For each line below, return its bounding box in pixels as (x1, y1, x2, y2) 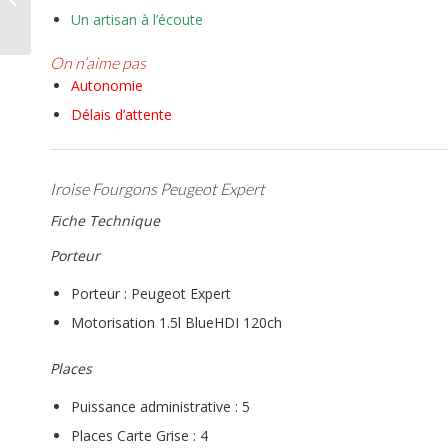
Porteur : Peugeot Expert (71, 283, 231, 303)
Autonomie (71, 75, 143, 95)
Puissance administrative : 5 (71, 396, 250, 416)
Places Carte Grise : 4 (71, 425, 208, 445)
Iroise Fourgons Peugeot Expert (50, 178, 265, 198)
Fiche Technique (50, 210, 164, 230)
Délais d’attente (71, 104, 172, 124)
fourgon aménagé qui (35, 3, 167, 21)
